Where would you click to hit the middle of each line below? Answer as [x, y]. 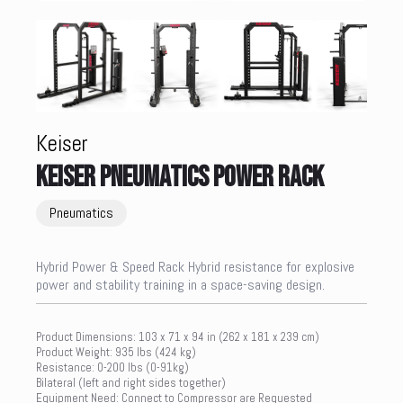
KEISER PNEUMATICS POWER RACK [180, 177]
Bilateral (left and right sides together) [131, 382]
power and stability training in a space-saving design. [180, 284]
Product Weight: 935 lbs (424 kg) [116, 352]
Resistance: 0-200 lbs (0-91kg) [112, 367]
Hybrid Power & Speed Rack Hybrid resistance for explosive [195, 266]
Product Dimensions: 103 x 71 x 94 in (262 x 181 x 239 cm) [178, 336]
